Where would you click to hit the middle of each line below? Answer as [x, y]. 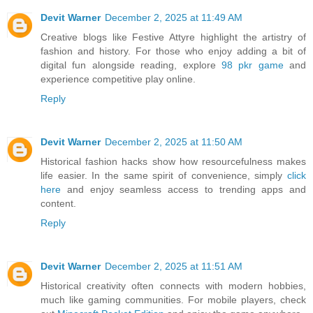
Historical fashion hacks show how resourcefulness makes [173, 161]
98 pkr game [252, 65]
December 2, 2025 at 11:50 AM [174, 141]
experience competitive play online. [118, 79]
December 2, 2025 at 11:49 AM [174, 17]
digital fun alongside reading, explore [131, 65]
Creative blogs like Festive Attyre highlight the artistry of [173, 37]
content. [58, 203]
